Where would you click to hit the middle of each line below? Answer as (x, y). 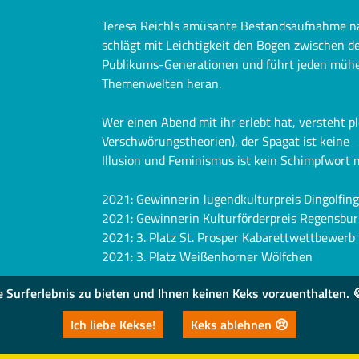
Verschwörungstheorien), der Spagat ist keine (225, 141)
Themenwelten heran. (161, 83)
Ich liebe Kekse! (113, 325)
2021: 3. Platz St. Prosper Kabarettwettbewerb (228, 237)
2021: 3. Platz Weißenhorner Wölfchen (207, 256)
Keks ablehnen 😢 (240, 325)
